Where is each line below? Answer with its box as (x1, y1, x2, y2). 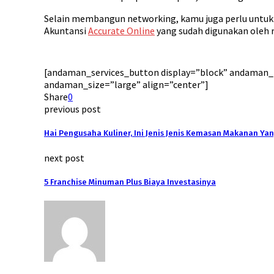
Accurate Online (88, 24, 155, 37)
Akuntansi (44, 24, 88, 37)
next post (44, 152, 84, 165)
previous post (44, 102, 101, 115)
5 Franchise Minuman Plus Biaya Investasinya (44, 177, 216, 188)
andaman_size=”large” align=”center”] (44, 78, 209, 91)
